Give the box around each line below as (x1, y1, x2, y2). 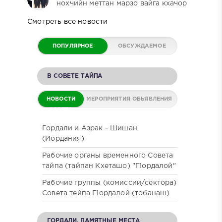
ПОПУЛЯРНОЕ (52, 44, 93, 49)
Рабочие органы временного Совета (42, 153, 173, 159)
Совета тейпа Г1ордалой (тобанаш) (42, 190, 170, 197)
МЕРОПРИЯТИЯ (86, 97, 130, 102)
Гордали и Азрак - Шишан (42, 125, 137, 132)
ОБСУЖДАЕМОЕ (117, 44, 166, 49)
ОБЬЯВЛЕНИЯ (132, 97, 172, 102)
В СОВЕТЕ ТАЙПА (47, 73, 103, 79)
